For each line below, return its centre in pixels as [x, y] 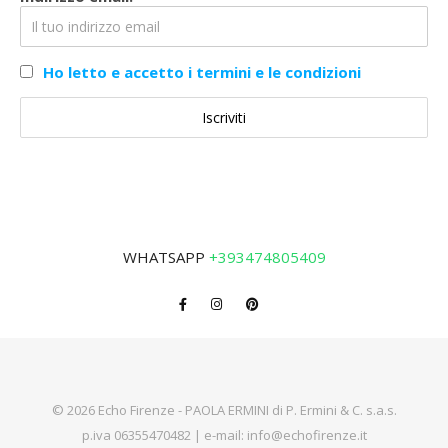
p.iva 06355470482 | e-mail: [164, 435]
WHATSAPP [165, 257]
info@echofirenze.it [306, 435]
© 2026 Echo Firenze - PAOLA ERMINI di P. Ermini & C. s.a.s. [224, 410]
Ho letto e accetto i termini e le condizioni [202, 72]
